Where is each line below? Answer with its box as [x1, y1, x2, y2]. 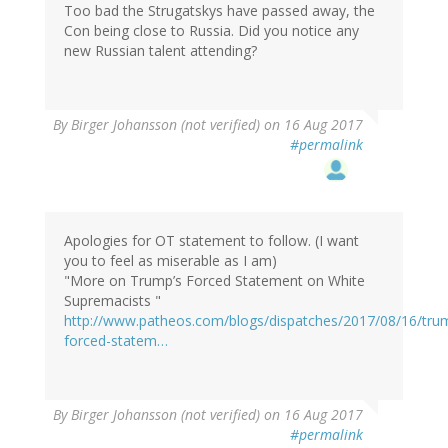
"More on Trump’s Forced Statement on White [64, 271, 365, 291]
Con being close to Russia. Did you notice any [64, 21, 359, 41]
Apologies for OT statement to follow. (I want [64, 231, 359, 251]
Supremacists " [64, 291, 161, 311]
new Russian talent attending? [64, 41, 257, 61]
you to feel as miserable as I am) [64, 251, 277, 271]
